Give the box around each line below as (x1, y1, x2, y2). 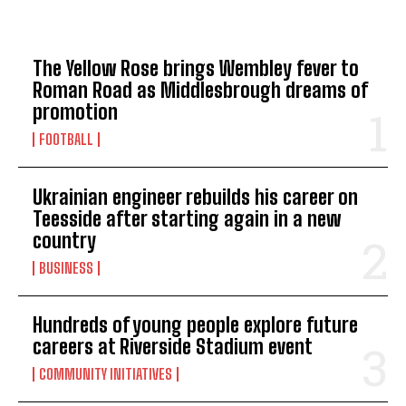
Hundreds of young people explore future (33, 313, 358, 337)
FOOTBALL (39, 130, 93, 148)
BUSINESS (39, 258, 93, 276)
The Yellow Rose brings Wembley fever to (33, 56, 359, 81)
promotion (33, 100, 118, 124)
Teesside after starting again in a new (33, 206, 341, 231)
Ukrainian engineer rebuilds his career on (33, 184, 358, 209)
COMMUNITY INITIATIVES (39, 365, 172, 382)
